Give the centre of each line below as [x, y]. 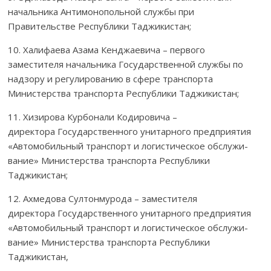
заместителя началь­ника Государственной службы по [126, 64]
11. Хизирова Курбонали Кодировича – [93, 116]
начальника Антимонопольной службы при [101, 11]
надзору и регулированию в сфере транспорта [111, 78]
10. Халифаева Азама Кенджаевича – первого [107, 49]
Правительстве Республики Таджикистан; [100, 26]
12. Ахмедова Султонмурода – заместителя [103, 198]
